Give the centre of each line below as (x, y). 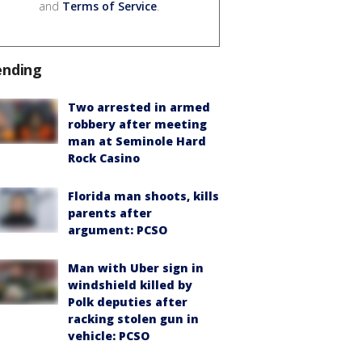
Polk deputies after (128, 301)
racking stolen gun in (133, 318)
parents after (110, 213)
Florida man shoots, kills (143, 196)
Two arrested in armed (139, 107)
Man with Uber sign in (136, 267)
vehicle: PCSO (109, 335)
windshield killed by (130, 284)
